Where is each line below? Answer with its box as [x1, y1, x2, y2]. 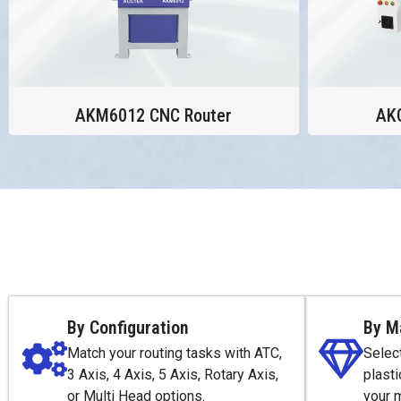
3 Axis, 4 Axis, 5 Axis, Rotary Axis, [67, 366, 278, 384]
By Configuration [67, 317, 189, 339]
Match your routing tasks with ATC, [67, 345, 282, 363]
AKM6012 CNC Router [75, 104, 233, 126]
